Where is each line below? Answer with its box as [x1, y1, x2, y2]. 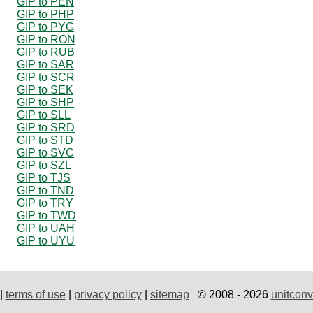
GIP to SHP [17, 96, 74, 108]
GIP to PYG [17, 20, 74, 33]
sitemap [150, 288, 189, 300]
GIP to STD [17, 133, 73, 146]
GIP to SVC [17, 146, 74, 159]
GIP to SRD [17, 121, 75, 133]
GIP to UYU [17, 234, 75, 247]
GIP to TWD [17, 209, 76, 221]
